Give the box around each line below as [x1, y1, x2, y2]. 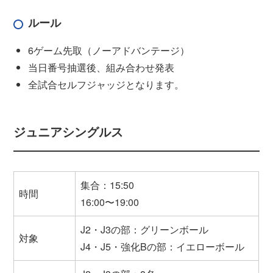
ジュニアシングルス [13, 122, 124, 140]
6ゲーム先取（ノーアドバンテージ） [28, 43, 190, 57]
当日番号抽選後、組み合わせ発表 [28, 60, 175, 74]
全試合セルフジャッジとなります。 [28, 77, 185, 91]
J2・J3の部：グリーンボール [80, 222, 209, 237]
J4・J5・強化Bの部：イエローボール [80, 239, 245, 254]
